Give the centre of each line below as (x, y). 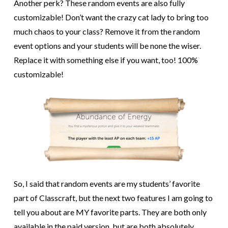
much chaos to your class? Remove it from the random (107, 32)
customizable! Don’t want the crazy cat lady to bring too (111, 17)
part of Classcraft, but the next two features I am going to (113, 198)
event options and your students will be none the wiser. (107, 46)
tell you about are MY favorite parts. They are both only (110, 212)
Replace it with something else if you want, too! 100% (106, 60)
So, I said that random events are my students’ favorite (107, 184)
